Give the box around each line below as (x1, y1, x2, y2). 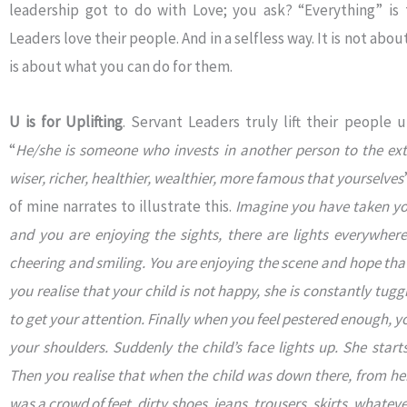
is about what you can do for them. (9, 56, 233, 77)
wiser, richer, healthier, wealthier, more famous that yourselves (9, 168, 404, 188)
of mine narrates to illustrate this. (9, 196, 235, 216)
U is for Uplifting (9, 112, 124, 132)
